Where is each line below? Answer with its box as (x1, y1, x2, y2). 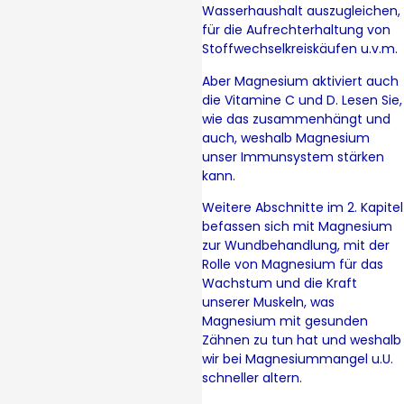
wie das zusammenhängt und (202, 109, 390, 128)
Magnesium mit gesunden (202, 312, 368, 331)
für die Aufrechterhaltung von (202, 21, 390, 40)
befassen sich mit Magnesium (202, 217, 392, 236)
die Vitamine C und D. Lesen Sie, (202, 90, 402, 109)
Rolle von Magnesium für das (202, 255, 383, 274)
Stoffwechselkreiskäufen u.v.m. (202, 40, 398, 59)
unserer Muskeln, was (202, 293, 335, 312)
